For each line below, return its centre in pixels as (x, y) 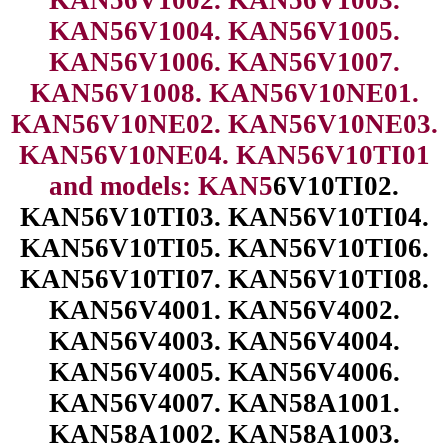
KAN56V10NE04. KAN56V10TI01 (224, 154)
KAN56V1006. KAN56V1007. (224, 61)
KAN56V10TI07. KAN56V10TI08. (224, 278)
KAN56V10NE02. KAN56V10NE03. (224, 123)
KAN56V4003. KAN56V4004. (224, 340)
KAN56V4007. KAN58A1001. (224, 402)
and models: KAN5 (161, 185)
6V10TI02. (336, 185)
